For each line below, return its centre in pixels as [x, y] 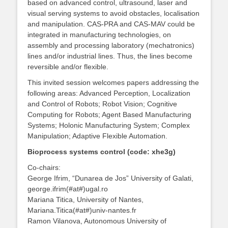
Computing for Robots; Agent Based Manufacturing [109, 115]
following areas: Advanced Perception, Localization [109, 93]
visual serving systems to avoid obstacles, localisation [113, 13]
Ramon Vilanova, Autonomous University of [97, 221]
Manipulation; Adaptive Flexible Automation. [97, 136]
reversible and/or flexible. [68, 67]
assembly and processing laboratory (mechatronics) [111, 45]
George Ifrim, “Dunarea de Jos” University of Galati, [110, 178]
